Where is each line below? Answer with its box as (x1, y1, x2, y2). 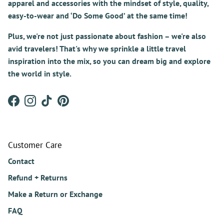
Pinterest (62, 100, 94, 111)
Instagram (29, 100, 65, 111)
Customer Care (8, 139, 62, 151)
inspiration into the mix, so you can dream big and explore (8, 56, 210, 66)
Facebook (13, 100, 46, 111)
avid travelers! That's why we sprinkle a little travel (8, 43, 186, 54)
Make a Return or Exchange (8, 189, 102, 199)
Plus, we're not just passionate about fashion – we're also (8, 31, 206, 41)
